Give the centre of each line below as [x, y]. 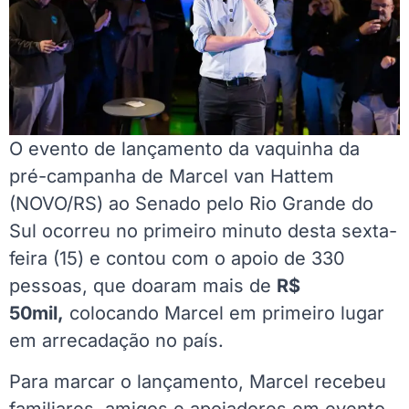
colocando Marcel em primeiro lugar [224, 314]
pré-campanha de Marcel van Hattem [172, 177]
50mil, [37, 314]
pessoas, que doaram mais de [143, 286]
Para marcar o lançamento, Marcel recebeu [198, 381]
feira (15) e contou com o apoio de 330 [177, 259]
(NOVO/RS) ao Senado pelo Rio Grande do [191, 204]
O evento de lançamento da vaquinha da [184, 149]
